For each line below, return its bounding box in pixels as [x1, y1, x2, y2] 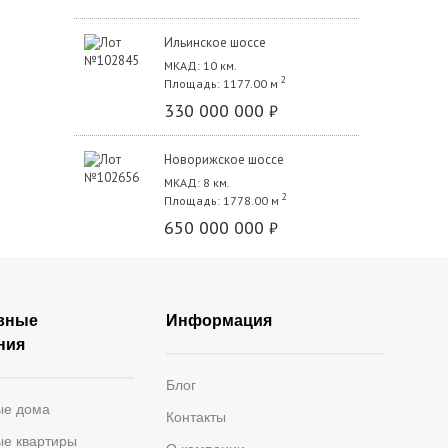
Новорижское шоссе [163, 150, 284, 168]
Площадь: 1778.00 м [163, 192, 279, 208]
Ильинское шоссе [163, 33, 266, 51]
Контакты [166, 408, 227, 425]
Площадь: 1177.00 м [163, 75, 278, 91]
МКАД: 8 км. [163, 174, 230, 190]
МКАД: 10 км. [163, 57, 237, 73]
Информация [166, 311, 273, 329]
